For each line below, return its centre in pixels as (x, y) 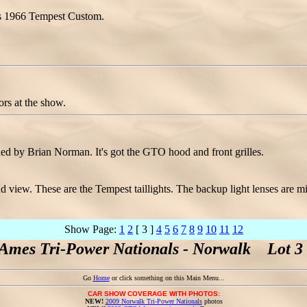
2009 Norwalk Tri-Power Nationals (153, 301)
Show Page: (92, 229)
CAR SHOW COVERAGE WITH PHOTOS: (153, 294)
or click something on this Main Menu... (167, 278)
